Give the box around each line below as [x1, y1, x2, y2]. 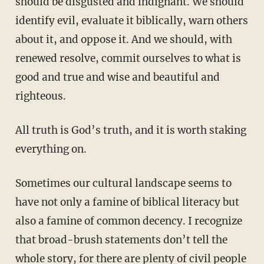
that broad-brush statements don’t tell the [15, 233, 227, 247]
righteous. [15, 90, 66, 103]
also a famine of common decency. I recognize [15, 214, 242, 228]
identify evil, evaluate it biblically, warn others [15, 14, 248, 28]
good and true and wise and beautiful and [15, 71, 220, 84]
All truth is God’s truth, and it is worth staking [15, 124, 22, 137]
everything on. [15, 143, 87, 156]
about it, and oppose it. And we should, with [15, 33, 232, 47]
